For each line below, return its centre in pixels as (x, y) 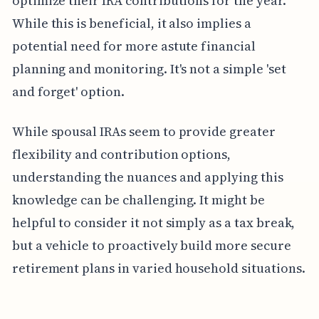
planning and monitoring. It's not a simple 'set (149, 68)
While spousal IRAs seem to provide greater (143, 131)
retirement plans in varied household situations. (158, 268)
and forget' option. (68, 91)
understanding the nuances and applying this (147, 177)
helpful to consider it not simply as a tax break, (153, 222)
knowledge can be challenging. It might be (138, 199)
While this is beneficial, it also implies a (131, 23)
